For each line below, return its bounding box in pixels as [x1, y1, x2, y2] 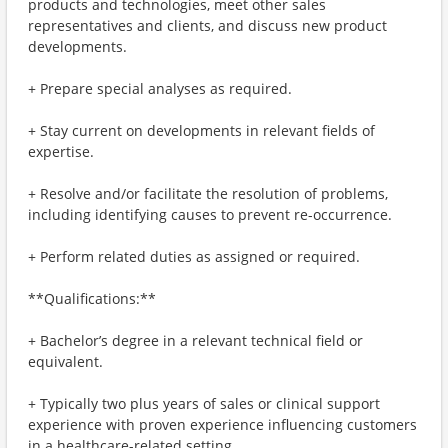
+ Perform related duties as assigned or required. [28, 247, 360, 266]
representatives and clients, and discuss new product [28, 16, 387, 35]
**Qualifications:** [28, 289, 156, 308]
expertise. [28, 142, 94, 161]
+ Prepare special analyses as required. [28, 79, 292, 98]
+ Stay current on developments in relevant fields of [28, 121, 375, 140]
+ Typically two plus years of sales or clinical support [28, 394, 380, 413]
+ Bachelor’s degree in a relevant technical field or [28, 331, 363, 350]
